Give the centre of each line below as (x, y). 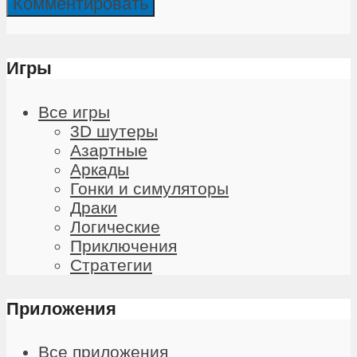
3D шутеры (114, 131)
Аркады (100, 169)
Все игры (74, 112)
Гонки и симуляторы (149, 188)
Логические (115, 226)
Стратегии (111, 265)
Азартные (109, 150)
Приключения (124, 245)
